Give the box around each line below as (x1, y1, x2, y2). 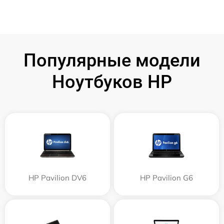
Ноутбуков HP (52, 71, 172, 93)
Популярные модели (23, 50, 200, 71)
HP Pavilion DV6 (28, 173, 86, 183)
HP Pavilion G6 (140, 173, 193, 183)
